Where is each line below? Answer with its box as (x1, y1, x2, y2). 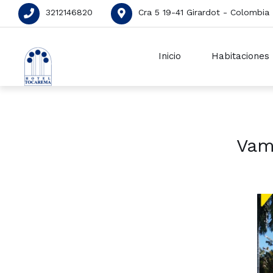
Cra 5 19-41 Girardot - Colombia (138, 7, 269, 17)
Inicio (158, 51, 181, 62)
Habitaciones (211, 51, 269, 62)
